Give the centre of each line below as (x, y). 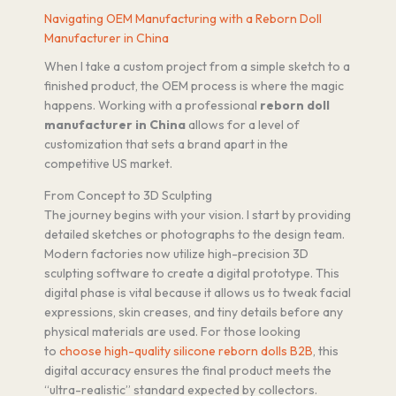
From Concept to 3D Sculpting (128, 195)
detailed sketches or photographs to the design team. (194, 234)
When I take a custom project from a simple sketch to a (197, 66)
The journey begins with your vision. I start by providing (198, 214)
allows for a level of (243, 124)
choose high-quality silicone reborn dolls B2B (186, 350)
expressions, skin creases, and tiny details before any (194, 312)
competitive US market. (108, 163)
